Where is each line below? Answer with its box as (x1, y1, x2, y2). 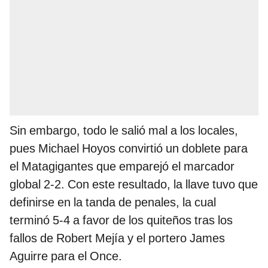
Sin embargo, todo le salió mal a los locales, (10, 123, 238, 138)
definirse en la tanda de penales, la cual (10, 194, 216, 209)
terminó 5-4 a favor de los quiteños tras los (10, 212, 233, 227)
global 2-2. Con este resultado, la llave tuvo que (10, 176, 258, 191)
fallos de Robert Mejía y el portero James (10, 230, 225, 245)
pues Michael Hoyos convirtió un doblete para (10, 141, 248, 156)
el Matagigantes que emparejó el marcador (10, 159, 234, 173)
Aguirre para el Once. (10, 248, 122, 263)
